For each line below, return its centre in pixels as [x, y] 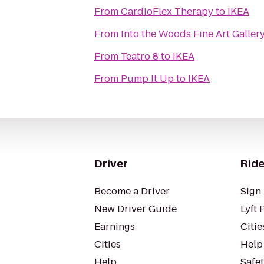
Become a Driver [132, 191]
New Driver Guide [136, 209]
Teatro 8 [140, 56]
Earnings [115, 227]
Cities [108, 244]
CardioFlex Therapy [167, 11]
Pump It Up [147, 79]
